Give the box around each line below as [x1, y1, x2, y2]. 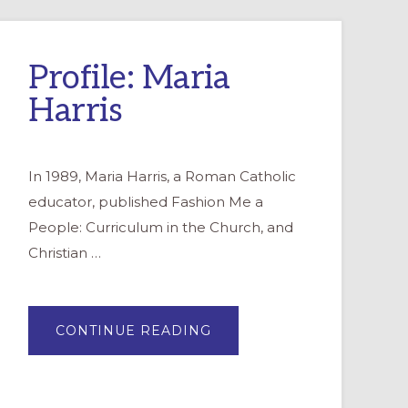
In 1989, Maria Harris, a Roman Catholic [28, 167, 296, 185]
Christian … [28, 243, 101, 261]
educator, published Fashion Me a [28, 192, 263, 210]
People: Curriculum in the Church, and [28, 218, 293, 236]
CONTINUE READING [56, 321, 211, 339]
